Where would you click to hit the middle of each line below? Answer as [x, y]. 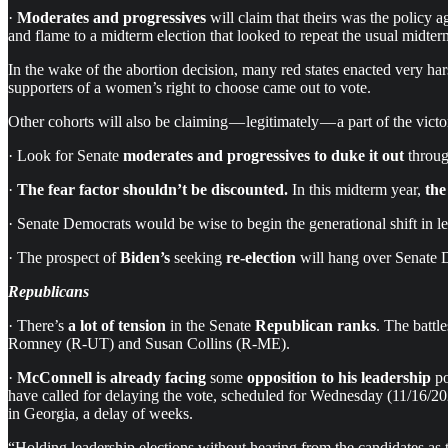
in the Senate [210, 325]
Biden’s [145, 257]
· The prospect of [64, 257]
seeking [198, 257]
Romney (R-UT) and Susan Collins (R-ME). [149, 343]
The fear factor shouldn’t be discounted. [152, 189]
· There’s [38, 325]
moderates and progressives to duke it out [265, 155]
